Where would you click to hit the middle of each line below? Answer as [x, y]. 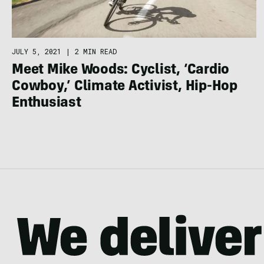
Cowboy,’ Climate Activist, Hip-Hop [125, 88]
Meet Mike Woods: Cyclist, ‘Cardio [121, 71]
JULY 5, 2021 [37, 52]
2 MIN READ [96, 52]
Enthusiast [47, 104]
